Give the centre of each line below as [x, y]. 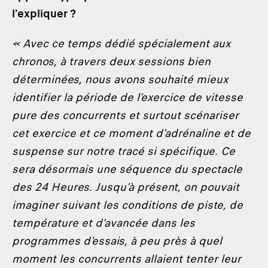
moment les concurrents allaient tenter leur [127, 259]
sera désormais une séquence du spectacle [127, 169]
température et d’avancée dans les [103, 223]
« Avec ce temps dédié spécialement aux [121, 43]
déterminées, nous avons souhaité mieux [120, 79]
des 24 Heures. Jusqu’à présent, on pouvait [126, 187]
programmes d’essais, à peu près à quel [117, 241]
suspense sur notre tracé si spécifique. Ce [124, 151]
